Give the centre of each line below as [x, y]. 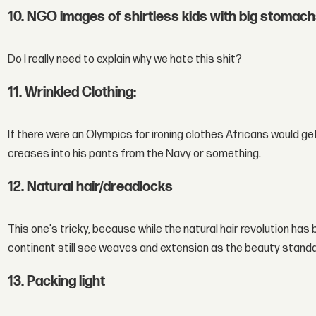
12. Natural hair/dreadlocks [91, 187]
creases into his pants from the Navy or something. [135, 154]
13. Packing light [57, 281]
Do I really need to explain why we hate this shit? [125, 60]
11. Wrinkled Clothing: [72, 92]
